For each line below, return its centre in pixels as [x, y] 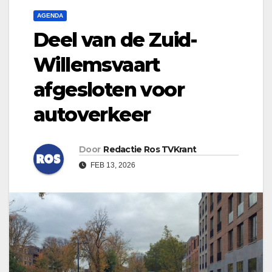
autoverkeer [92, 115]
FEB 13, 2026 [112, 165]
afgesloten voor [109, 90]
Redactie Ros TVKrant [150, 150]
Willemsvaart [97, 65]
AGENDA [50, 16]
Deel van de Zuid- [115, 40]
